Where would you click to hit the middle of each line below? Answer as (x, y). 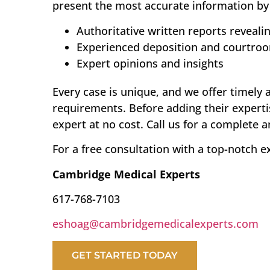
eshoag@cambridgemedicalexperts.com (155, 224)
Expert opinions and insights (150, 63)
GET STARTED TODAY (125, 255)
